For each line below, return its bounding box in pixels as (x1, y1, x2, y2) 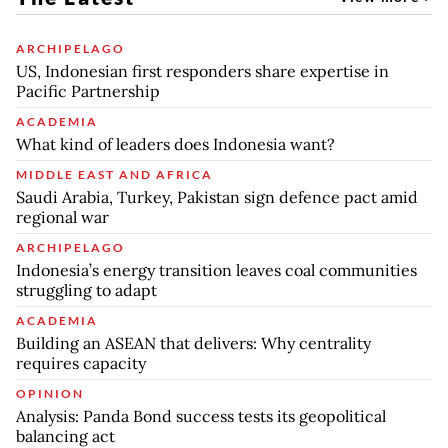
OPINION (16, 385, 84, 401)
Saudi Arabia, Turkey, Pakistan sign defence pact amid (16, 186, 418, 207)
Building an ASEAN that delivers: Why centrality (16, 332, 371, 353)
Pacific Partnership (16, 80, 160, 101)
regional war (16, 206, 109, 227)
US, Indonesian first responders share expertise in (16, 60, 389, 81)
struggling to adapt (16, 279, 157, 300)
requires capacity (16, 352, 146, 373)
